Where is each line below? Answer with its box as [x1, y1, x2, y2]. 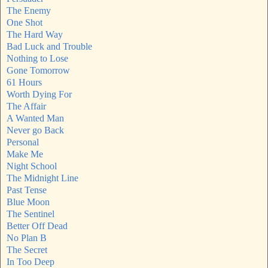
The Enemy [7, 5, 51, 16]
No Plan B [7, 233, 47, 243]
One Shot [7, 17, 42, 28]
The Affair [7, 101, 46, 112]
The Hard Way [7, 29, 63, 40]
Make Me [7, 149, 43, 160]
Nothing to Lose [7, 53, 68, 64]
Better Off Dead [7, 221, 68, 232]
